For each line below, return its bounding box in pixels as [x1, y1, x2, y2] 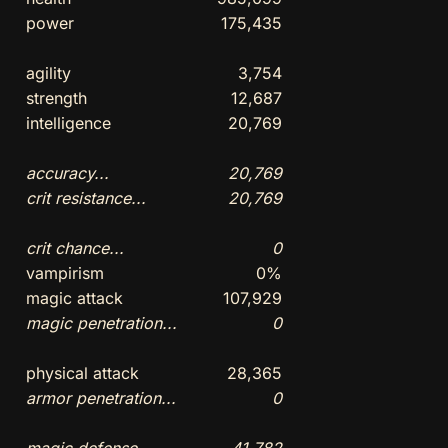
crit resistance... [25, 187, 146, 208]
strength [25, 87, 87, 108]
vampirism [25, 262, 104, 283]
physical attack [25, 362, 139, 383]
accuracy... [25, 162, 109, 183]
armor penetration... [25, 387, 176, 408]
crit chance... [25, 237, 124, 258]
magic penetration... [25, 312, 177, 333]
